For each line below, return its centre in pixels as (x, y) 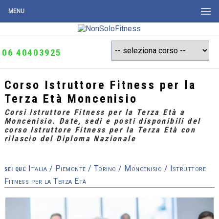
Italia (39, 169)
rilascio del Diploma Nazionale (70, 139)
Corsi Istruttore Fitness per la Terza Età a (95, 112)
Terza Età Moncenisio (71, 99)
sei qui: (15, 169)
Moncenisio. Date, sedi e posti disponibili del (102, 121)
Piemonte (71, 169)
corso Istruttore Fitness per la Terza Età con (100, 130)
